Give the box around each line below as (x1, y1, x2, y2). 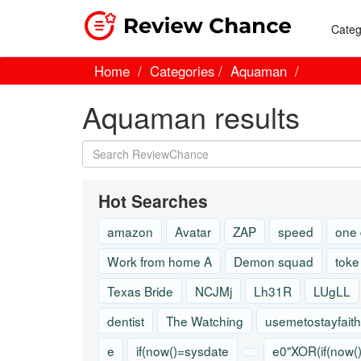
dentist (107, 312, 144, 330)
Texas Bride (107, 282, 173, 300)
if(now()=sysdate (136, 342, 229, 359)
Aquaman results (82, 96, 300, 137)
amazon (107, 222, 153, 240)
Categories (150, 61, 214, 81)
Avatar (175, 222, 211, 240)
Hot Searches (98, 189, 208, 213)
